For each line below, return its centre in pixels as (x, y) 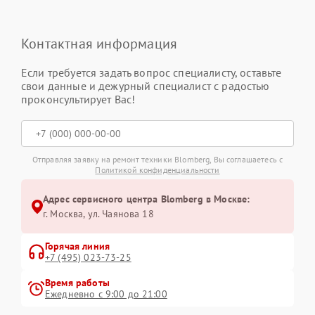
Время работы (77, 283)
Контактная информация (99, 44)
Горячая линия (77, 246)
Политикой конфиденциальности (157, 170)
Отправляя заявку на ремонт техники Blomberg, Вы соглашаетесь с (157, 160)
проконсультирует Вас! (78, 99)
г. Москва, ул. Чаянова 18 (98, 214)
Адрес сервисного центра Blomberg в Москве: (147, 199)
